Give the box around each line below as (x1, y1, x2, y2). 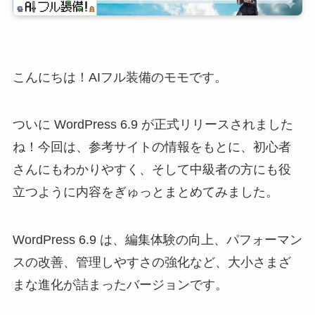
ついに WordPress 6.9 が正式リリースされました (12, 117, 293, 132)
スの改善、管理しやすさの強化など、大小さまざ (12, 255, 291, 270)
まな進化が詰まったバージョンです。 (12, 278, 228, 292)
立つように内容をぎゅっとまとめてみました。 (12, 185, 278, 200)
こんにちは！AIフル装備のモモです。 (12, 70, 227, 84)
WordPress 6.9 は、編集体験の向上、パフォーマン (12, 233, 302, 247)
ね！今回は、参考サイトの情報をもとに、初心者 (12, 140, 291, 155)
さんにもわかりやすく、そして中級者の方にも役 (12, 162, 291, 177)
